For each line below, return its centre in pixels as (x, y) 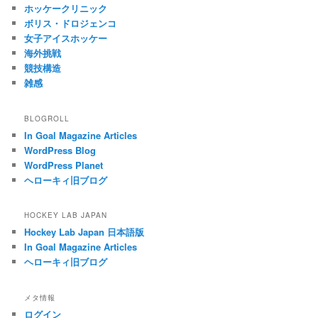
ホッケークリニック (66, 9)
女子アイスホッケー (66, 38)
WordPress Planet (64, 165)
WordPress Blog (60, 150)
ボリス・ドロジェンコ (71, 23)
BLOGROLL (47, 118)
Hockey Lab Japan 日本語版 (84, 232)
